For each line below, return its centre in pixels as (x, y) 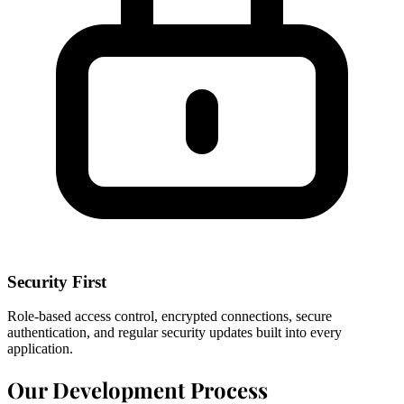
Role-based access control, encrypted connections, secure (170, 317)
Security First (57, 281)
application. (40, 349)
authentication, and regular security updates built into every (174, 333)
